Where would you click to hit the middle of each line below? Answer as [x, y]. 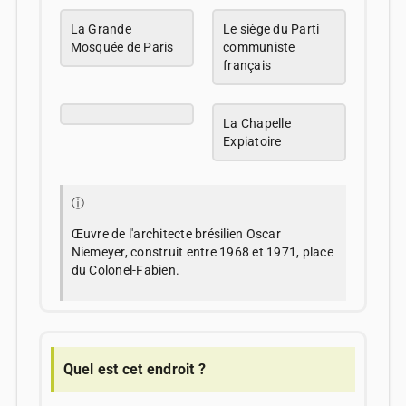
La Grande [101, 29]
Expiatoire [252, 142]
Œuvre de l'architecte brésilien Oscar [176, 234]
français [247, 66]
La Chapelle [257, 124]
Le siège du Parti [271, 29]
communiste [259, 48]
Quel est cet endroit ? [135, 370]
